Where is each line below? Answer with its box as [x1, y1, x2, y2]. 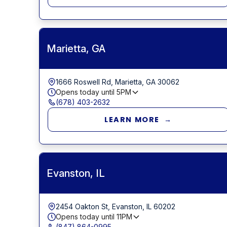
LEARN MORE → [104, 114, 172, 125]
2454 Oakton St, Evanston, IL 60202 [55, 202, 175, 211]
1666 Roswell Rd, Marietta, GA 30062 [55, 77, 179, 86]
